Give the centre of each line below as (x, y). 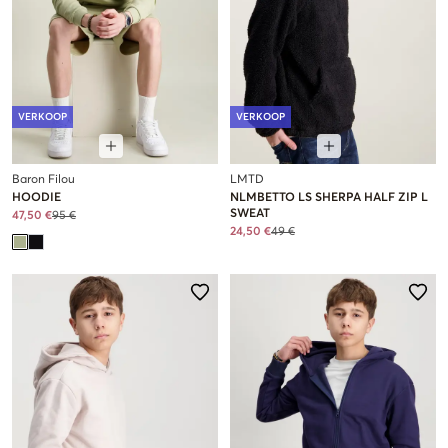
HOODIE (36, 197)
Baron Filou (43, 179)
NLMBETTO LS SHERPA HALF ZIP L (329, 197)
